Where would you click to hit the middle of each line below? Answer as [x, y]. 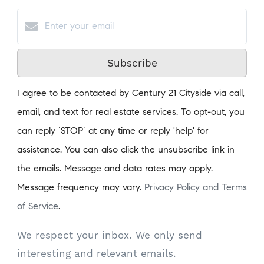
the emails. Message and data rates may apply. [115, 169]
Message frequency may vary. [81, 188]
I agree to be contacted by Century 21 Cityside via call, [131, 94]
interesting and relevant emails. [97, 254]
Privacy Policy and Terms [196, 188]
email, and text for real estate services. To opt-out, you [131, 113]
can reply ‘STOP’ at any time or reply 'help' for [113, 132]
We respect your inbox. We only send [110, 235]
